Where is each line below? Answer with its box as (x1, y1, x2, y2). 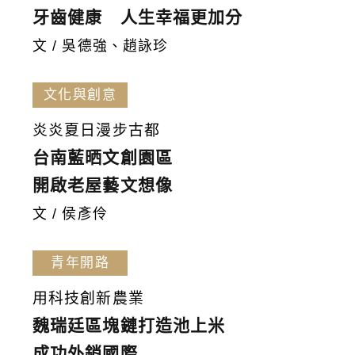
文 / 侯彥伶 (32, 206, 108, 223)
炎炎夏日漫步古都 (32, 122, 160, 139)
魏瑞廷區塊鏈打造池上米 (32, 316, 226, 335)
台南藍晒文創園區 (32, 148, 173, 167)
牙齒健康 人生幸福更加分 (32, 8, 243, 27)
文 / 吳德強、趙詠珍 (32, 38, 169, 55)
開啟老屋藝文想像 (32, 176, 173, 195)
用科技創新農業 (32, 290, 144, 307)
